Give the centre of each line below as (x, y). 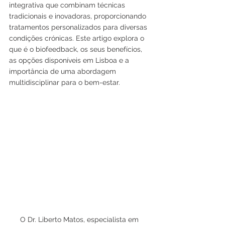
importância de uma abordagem (64, 71)
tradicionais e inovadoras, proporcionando (79, 16)
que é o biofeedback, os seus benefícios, (77, 49)
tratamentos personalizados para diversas (79, 27)
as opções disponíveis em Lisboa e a (70, 60)
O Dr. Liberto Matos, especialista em (80, 219)
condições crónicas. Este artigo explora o (78, 38)
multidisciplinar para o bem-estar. (65, 82)
